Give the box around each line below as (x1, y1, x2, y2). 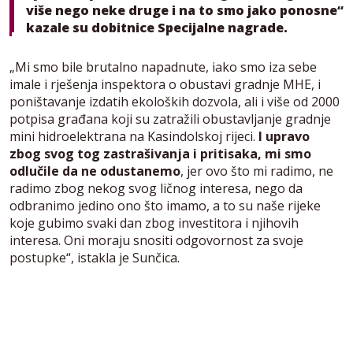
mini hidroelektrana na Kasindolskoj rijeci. (9, 127, 258, 145)
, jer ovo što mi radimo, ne (180, 162, 333, 180)
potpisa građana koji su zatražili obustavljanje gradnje (9, 110, 331, 128)
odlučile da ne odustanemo (9, 162, 180, 180)
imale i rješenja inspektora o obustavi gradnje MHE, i (9, 75, 321, 93)
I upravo (258, 127, 310, 145)
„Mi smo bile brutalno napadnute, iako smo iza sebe (9, 58, 317, 76)
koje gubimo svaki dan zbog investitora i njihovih (9, 214, 299, 232)
